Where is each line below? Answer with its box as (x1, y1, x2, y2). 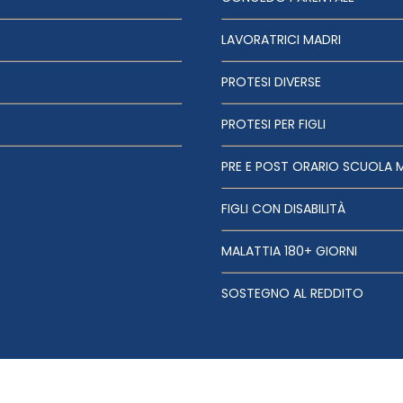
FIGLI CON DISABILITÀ (221, 200, 345, 219)
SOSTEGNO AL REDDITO (221, 284, 363, 303)
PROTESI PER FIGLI (221, 115, 326, 134)
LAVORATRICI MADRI (221, 31, 341, 49)
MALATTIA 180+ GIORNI (221, 242, 357, 261)
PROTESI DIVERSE (221, 73, 321, 92)
